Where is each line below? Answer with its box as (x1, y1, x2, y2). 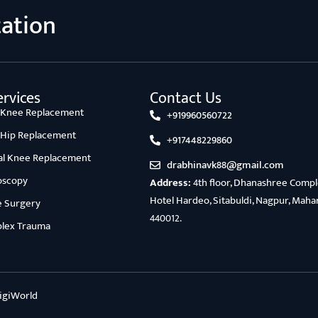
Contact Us (149, 84, 221, 111)
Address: (149, 173, 191, 192)
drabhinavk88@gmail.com (166, 155, 284, 174)
